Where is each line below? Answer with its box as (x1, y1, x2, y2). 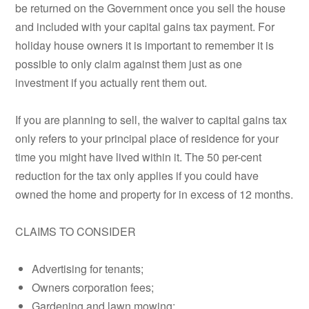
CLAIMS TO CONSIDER (15, 223, 137, 240)
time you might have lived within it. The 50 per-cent (15, 149, 262, 166)
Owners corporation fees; (32, 279, 154, 296)
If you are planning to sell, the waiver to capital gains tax (15, 112, 288, 128)
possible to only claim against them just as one (15, 56, 243, 72)
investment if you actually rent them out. (15, 74, 208, 91)
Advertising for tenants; (32, 261, 144, 277)
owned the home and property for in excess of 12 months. (15, 186, 294, 203)
